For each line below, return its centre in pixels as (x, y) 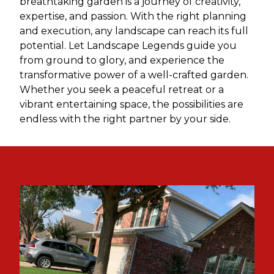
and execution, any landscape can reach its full (134, 31)
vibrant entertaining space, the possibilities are (131, 104)
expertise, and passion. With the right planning (133, 16)
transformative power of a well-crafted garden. (134, 75)
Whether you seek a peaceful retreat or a (122, 90)
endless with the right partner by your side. (125, 119)
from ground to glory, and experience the (122, 60)
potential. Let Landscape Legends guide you (128, 46)
